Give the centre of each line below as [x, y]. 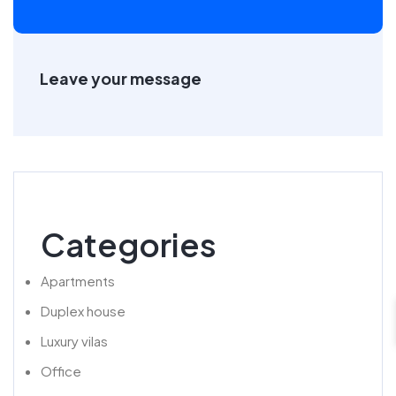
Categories [129, 244]
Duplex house [83, 311]
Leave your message [121, 78]
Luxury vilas [74, 341]
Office [61, 371]
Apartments [78, 281]
